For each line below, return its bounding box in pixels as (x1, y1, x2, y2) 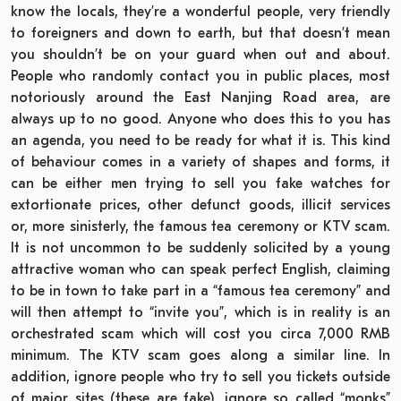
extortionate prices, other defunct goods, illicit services (11, 196, 390, 213)
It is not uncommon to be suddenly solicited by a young (11, 239, 390, 256)
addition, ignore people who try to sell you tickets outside (11, 368, 390, 385)
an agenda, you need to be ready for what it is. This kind (11, 132, 390, 149)
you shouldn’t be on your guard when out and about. (11, 46, 390, 63)
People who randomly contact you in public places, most (11, 67, 390, 84)
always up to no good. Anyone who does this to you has (11, 110, 390, 127)
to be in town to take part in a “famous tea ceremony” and (11, 282, 390, 299)
